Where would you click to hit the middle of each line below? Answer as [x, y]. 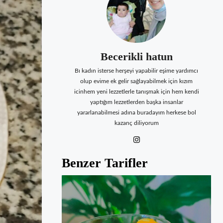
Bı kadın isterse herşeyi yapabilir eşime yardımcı [136, 71]
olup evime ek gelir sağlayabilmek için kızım [136, 81]
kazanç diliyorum [136, 123]
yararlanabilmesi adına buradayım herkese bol [136, 113]
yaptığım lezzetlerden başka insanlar [136, 102]
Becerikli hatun [136, 57]
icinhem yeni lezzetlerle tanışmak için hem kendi [136, 92]
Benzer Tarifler [105, 163]
